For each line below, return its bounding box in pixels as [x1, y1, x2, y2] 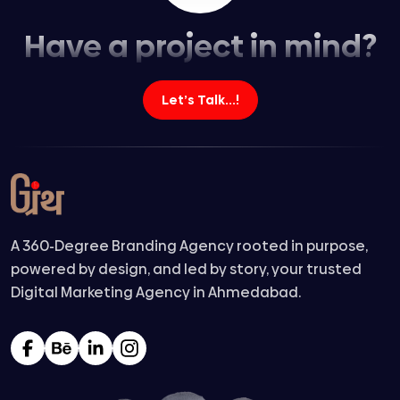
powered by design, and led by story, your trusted [11, 259, 362, 279]
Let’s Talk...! [161, 91, 239, 109]
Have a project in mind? [23, 25, 377, 68]
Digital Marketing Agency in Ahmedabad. [11, 282, 301, 303]
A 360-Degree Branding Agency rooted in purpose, [11, 236, 368, 256]
